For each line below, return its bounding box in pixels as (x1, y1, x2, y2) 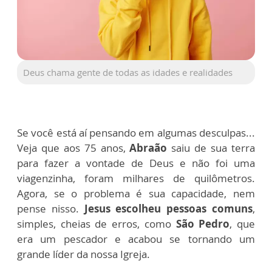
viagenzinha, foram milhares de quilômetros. (17, 171, 255, 186)
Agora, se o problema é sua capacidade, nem (17, 186, 255, 201)
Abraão (125, 141, 168, 155)
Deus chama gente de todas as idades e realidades (23, 66, 233, 79)
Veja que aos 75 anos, (17, 141, 126, 155)
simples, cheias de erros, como (17, 217, 176, 231)
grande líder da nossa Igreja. (17, 247, 150, 262)
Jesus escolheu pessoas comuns (84, 202, 253, 216)
